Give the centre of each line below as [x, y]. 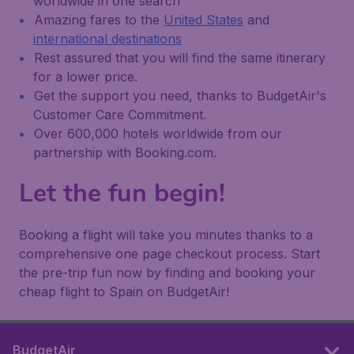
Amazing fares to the [99, 20]
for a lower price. [85, 77]
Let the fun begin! [122, 193]
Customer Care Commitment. [120, 115]
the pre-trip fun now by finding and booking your [167, 273]
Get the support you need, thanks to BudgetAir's [180, 96]
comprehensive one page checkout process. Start [169, 254]
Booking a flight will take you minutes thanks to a [166, 235]
